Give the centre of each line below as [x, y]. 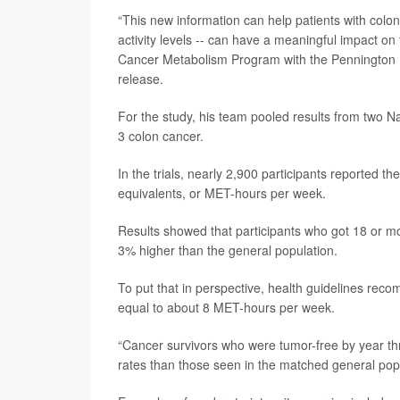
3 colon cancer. [161, 135]
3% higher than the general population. [228, 250]
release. [141, 78]
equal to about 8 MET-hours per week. [226, 307]
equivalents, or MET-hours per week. [222, 192]
